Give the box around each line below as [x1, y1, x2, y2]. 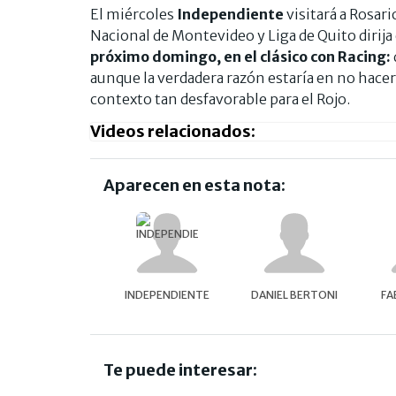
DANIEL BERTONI [251, 287, 338, 301]
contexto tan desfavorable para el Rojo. [90, 89, 350, 108]
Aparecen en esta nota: [103, 174, 286, 195]
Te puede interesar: [103, 359, 257, 380]
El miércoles [90, 4, 177, 23]
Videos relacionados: [90, 120, 255, 141]
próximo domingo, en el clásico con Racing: [90, 47, 393, 65]
